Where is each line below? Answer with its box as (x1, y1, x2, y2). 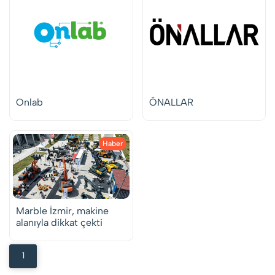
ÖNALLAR (149, 96, 193, 108)
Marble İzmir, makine (16, 204, 109, 217)
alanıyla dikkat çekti (16, 216, 103, 228)
